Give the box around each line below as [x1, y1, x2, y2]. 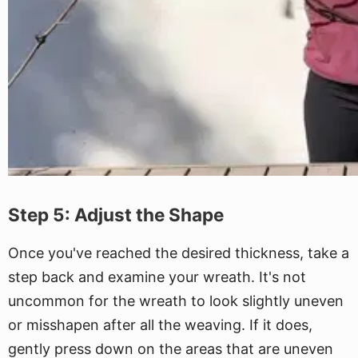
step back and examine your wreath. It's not [8, 268, 306, 285]
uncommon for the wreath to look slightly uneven [8, 292, 344, 309]
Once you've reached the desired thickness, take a [8, 245, 349, 261]
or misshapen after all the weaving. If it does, [8, 316, 312, 333]
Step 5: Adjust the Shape [8, 204, 224, 225]
